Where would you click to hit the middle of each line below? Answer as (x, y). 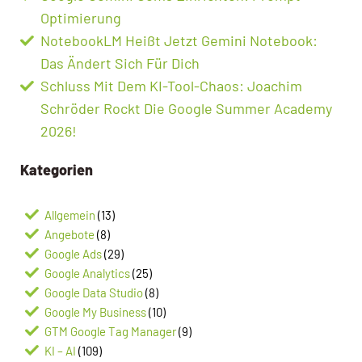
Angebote (69, 234)
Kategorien (57, 169)
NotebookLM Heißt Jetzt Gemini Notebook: (179, 40)
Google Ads (73, 253)
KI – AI (60, 350)
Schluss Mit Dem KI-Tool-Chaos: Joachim (171, 85)
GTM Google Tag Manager (110, 331)
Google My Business (95, 311)
